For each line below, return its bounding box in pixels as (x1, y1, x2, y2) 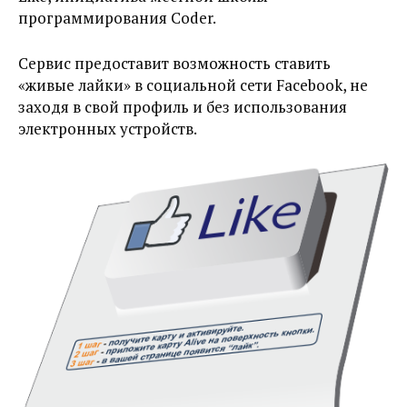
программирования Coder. (18, 7, 216, 28)
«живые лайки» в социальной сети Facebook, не (18, 74, 368, 95)
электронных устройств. (18, 118, 197, 139)
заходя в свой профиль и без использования (18, 96, 347, 117)
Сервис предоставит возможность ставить (18, 53, 331, 74)
